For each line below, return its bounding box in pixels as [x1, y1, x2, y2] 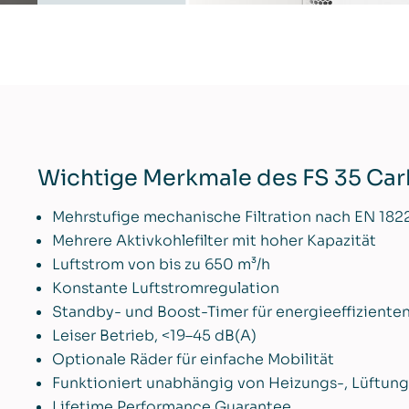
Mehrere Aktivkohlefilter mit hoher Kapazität [52, 230, 377, 250]
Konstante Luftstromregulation [52, 278, 280, 298]
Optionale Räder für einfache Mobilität [52, 349, 335, 369]
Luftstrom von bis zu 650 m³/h [52, 254, 271, 274]
